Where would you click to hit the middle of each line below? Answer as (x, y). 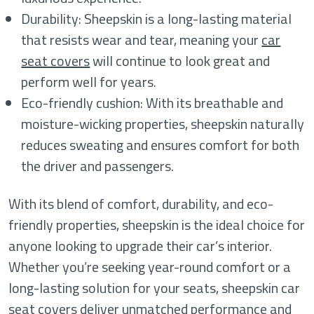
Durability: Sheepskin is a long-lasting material (157, 19)
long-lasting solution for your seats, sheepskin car (154, 288)
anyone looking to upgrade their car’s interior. (140, 246)
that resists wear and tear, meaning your (142, 40)
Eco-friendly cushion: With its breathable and (152, 103)
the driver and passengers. (98, 166)
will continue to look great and (180, 61)
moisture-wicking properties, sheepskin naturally (163, 124)
